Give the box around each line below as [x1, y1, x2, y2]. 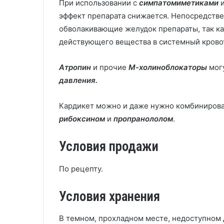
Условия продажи [59, 138, 158, 154]
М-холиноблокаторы [128, 62, 207, 72]
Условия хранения [59, 188, 160, 204]
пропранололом [113, 114, 173, 123]
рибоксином [59, 114, 105, 123]
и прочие [91, 62, 128, 72]
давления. [59, 75, 97, 85]
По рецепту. [59, 163, 103, 173]
